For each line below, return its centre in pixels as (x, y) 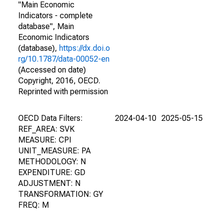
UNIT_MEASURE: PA (55, 151)
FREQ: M (34, 205)
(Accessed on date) (52, 70)
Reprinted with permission (63, 92)
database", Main (46, 26)
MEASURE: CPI (45, 140)
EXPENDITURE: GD (52, 172)
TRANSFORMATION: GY (61, 194)
